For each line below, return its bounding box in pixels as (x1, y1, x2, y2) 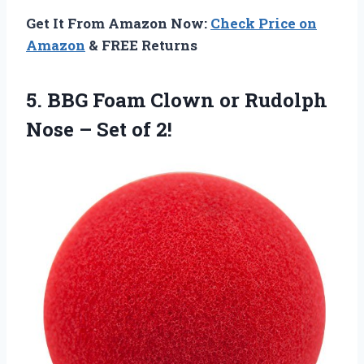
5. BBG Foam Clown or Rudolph (26, 87, 327, 114)
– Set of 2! (79, 116, 172, 143)
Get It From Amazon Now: (26, 14, 210, 33)
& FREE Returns (85, 36, 197, 55)
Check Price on (210, 14, 317, 33)
